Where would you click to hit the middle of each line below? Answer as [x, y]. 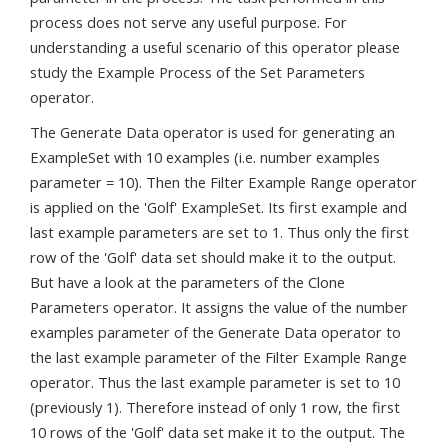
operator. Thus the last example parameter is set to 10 [215, 382]
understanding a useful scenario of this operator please [215, 47]
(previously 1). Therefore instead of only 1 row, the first [215, 407]
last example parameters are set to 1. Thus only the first [219, 232]
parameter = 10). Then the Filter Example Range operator [223, 182]
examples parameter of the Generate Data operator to [215, 332]
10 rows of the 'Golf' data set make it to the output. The [217, 432]
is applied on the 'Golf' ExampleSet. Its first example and [218, 207]
